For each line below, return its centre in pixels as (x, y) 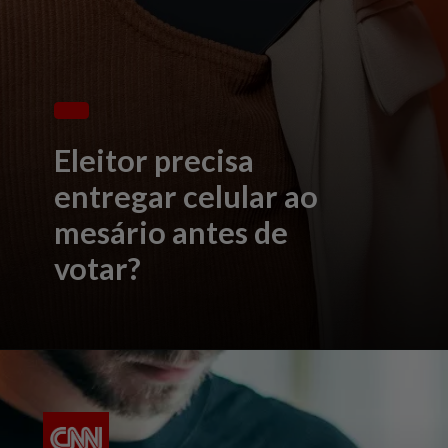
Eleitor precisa (154, 160)
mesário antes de (171, 232)
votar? (98, 268)
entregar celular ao (186, 196)
